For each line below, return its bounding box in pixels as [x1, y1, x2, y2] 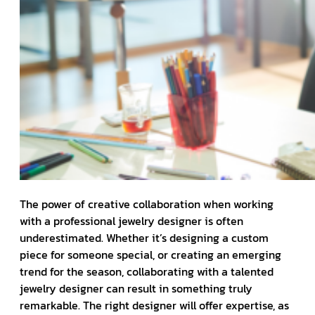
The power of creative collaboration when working [20, 195, 274, 212]
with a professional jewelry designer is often [20, 212, 243, 229]
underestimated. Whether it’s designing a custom [20, 229, 269, 246]
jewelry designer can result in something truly [20, 279, 252, 297]
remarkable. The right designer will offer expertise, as [20, 296, 289, 314]
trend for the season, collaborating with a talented [20, 262, 274, 280]
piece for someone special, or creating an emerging [20, 245, 281, 263]
